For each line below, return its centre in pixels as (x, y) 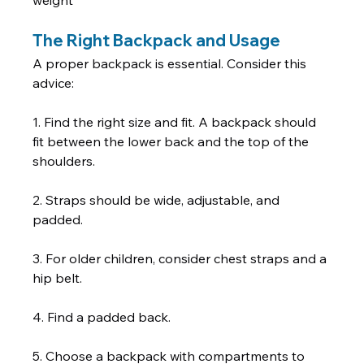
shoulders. (66, 161)
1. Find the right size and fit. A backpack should (176, 122)
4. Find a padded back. (104, 317)
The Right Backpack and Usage (157, 41)
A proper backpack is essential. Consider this (171, 64)
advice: (58, 83)
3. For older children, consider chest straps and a (182, 259)
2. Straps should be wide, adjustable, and (158, 200)
